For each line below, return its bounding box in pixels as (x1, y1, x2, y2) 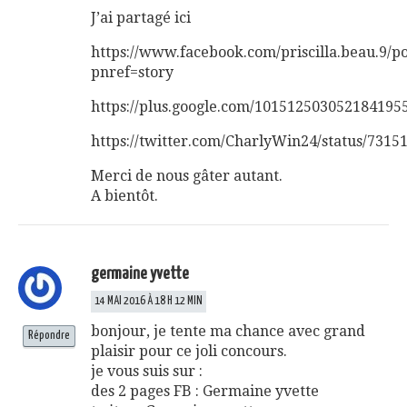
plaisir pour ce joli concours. (91, 342, 287, 360)
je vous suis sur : (91, 362, 203, 380)
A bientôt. (91, 186, 158, 204)
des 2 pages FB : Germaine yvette (91, 382, 319, 400)
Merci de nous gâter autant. (91, 166, 283, 184)
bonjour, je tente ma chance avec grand (91, 322, 365, 340)
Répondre (28, 329, 70, 342)
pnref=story (91, 63, 174, 81)
